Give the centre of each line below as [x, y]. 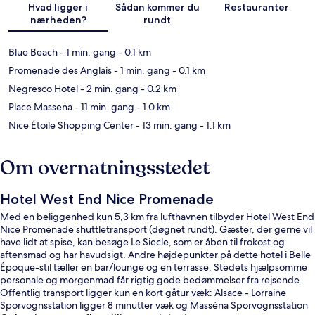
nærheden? [58, 19]
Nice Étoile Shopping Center [71, 125]
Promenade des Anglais [60, 70]
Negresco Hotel [43, 88]
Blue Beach [33, 52]
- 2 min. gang [108, 88]
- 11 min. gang [103, 107]
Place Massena [40, 107]
